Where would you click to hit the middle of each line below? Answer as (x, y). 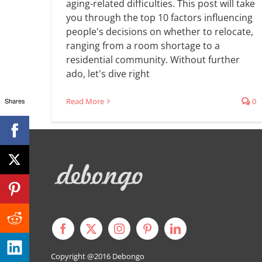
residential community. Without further (153, 60)
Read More (85, 101)
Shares (15, 101)
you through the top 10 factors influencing (159, 18)
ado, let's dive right (108, 74)
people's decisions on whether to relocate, (160, 32)
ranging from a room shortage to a (143, 46)
